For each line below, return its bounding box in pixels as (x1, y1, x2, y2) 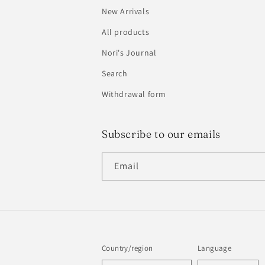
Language (198, 243, 232, 253)
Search (102, 68, 128, 79)
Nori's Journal (102, 47, 157, 58)
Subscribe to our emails (102, 127, 221, 141)
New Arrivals (102, 6, 150, 17)
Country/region (102, 243, 153, 253)
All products (102, 27, 150, 37)
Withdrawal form (102, 89, 166, 99)
